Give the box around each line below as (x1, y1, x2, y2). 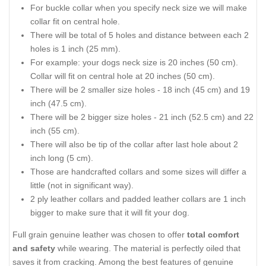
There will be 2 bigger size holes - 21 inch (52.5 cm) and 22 (30, 112, 254, 122)
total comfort (187, 229, 239, 239)
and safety (12, 243, 58, 253)
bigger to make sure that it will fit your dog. (30, 208, 189, 218)
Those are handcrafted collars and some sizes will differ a (30, 167, 246, 177)
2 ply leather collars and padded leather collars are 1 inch (30, 194, 246, 204)
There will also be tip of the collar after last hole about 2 (30, 140, 238, 150)
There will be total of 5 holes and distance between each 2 (30, 30, 249, 40)
